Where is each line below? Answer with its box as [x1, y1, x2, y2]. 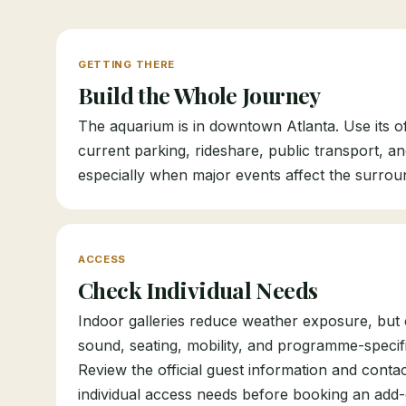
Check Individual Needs [78, 275, 318, 305]
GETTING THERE [78, 58, 175, 72]
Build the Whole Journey [78, 80, 321, 111]
